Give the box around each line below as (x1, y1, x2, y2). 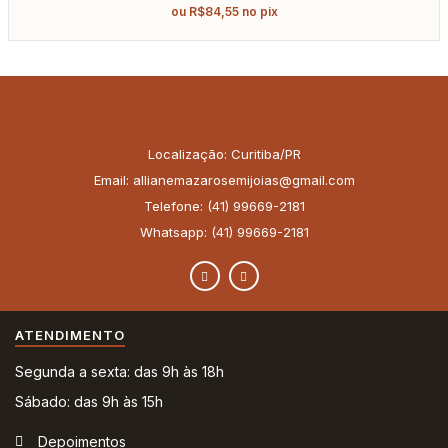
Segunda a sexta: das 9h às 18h (15, 362, 224, 380)
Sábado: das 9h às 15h (15, 392, 163, 410)
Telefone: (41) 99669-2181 (143, 197, 305, 214)
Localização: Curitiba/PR (147, 145, 301, 162)
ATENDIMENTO (15, 326, 125, 343)
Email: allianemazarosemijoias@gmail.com (93, 171, 355, 188)
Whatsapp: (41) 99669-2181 (139, 223, 309, 240)
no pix (241, 4, 278, 19)
